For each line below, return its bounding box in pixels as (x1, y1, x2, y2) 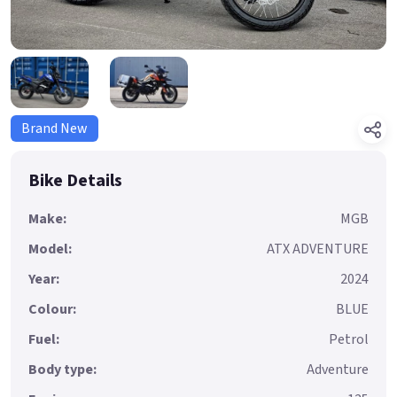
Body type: (28, 360, 97, 380)
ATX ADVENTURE (267, 239, 369, 260)
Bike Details (28, 168, 122, 194)
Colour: (28, 300, 76, 320)
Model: (28, 239, 72, 260)
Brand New (21, 119, 88, 139)
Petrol (329, 330, 369, 350)
